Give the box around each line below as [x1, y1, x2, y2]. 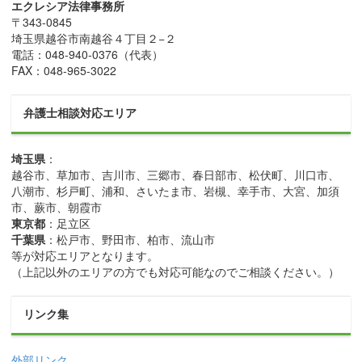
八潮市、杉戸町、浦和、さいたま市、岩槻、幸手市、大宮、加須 [11, 183, 340, 200]
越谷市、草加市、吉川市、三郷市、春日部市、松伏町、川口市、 [11, 166, 340, 183]
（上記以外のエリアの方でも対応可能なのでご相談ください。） [11, 263, 340, 280]
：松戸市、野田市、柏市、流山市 [45, 231, 216, 248]
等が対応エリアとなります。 [11, 247, 159, 264]
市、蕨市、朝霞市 [11, 199, 103, 216]
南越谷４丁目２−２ [79, 30, 177, 47]
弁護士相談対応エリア [23, 107, 137, 120]
